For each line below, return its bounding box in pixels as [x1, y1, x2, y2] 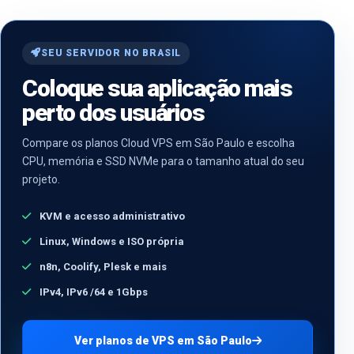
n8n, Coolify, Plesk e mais [37, 260, 167, 273]
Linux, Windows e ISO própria [37, 235, 184, 247]
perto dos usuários [22, 98, 204, 126]
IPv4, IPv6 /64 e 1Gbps [37, 285, 148, 298]
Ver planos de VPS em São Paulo [73, 333, 252, 347]
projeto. [22, 172, 60, 186]
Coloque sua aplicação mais [22, 73, 292, 102]
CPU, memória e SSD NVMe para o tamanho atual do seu [22, 154, 304, 168]
